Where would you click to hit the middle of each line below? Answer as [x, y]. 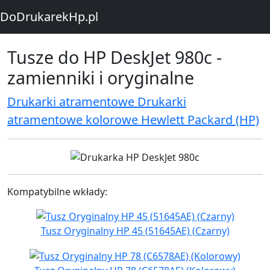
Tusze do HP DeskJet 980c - [115, 57]
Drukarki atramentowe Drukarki [97, 102]
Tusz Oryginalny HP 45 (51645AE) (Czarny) [135, 231]
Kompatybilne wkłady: [57, 191]
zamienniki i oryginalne [101, 77]
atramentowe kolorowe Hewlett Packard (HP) [133, 120]
